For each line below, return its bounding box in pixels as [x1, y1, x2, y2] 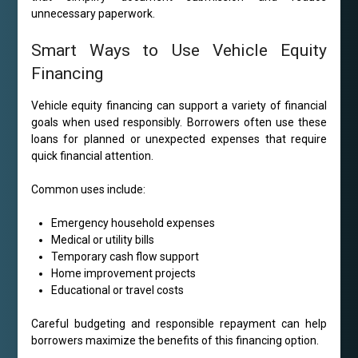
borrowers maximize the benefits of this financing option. [30, 334, 319, 348]
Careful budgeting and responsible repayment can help [30, 317, 328, 331]
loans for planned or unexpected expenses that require [30, 133, 328, 146]
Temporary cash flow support [50, 250, 199, 264]
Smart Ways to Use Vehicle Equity [30, 41, 328, 61]
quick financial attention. [30, 149, 153, 163]
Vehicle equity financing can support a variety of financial [30, 99, 328, 113]
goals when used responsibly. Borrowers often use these [30, 116, 328, 129]
